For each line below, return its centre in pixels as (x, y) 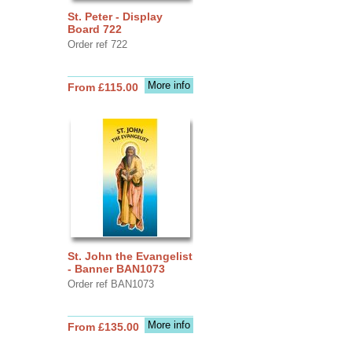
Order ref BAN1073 (110, 284)
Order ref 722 (97, 44)
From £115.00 (103, 87)
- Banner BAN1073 (116, 268)
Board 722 (94, 29)
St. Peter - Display (115, 16)
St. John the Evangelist (130, 256)
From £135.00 (103, 326)
